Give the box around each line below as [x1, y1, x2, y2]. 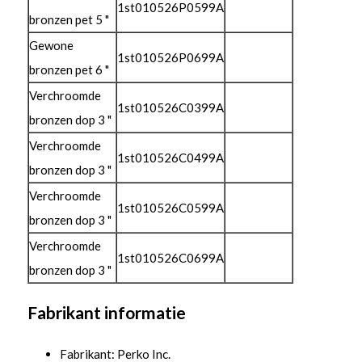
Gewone [28, 38, 74, 53]
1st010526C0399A [116, 100, 224, 115]
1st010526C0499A [116, 150, 224, 165]
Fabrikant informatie [27, 302, 186, 322]
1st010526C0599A [116, 200, 224, 215]
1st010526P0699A [116, 50, 224, 65]
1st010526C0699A [116, 250, 224, 265]
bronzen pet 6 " [28, 62, 109, 77]
